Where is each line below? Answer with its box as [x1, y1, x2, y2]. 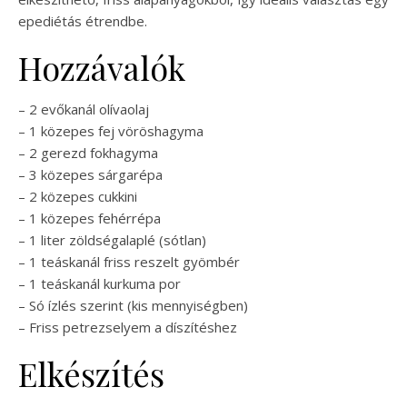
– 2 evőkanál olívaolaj [18, 100, 149, 119]
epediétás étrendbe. [18, 12, 147, 31]
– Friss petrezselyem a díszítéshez [18, 318, 237, 337]
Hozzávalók [18, 45, 185, 90]
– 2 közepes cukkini [18, 187, 137, 206]
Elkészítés [18, 352, 164, 396]
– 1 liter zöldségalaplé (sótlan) [18, 231, 206, 250]
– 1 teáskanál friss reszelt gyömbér [18, 253, 240, 272]
